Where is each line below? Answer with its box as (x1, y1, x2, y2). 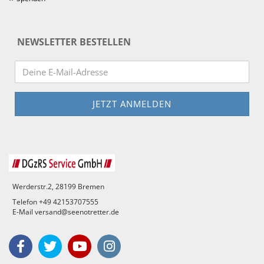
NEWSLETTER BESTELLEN (15, 35, 131, 48)
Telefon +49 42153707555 (9, 197, 98, 207)
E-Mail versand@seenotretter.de (9, 207, 119, 217)
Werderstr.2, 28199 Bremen (9, 181, 104, 192)
